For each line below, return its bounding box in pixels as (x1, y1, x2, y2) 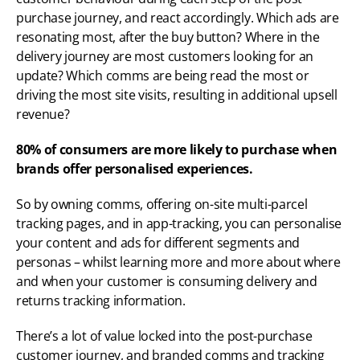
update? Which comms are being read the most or (16, 67, 309, 85)
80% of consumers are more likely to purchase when (16, 141, 337, 159)
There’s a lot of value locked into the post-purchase (16, 327, 313, 346)
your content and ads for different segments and (16, 234, 300, 252)
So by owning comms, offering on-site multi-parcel (16, 195, 308, 214)
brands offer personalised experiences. (16, 160, 253, 178)
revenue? (16, 105, 70, 124)
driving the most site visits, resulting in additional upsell (16, 86, 337, 104)
